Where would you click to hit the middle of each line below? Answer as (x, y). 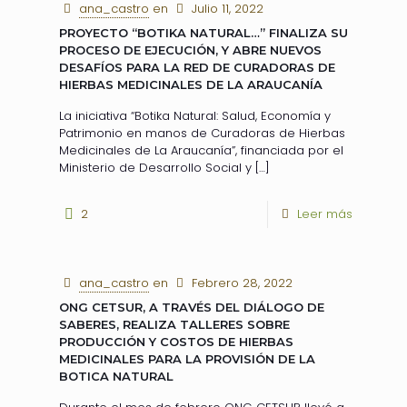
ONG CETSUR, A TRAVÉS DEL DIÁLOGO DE (192, 307)
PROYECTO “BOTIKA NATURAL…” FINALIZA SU (203, 33)
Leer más (325, 214)
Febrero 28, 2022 (243, 283)
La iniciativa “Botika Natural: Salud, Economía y (195, 116)
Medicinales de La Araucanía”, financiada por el (201, 150)
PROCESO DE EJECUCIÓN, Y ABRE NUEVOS (190, 50)
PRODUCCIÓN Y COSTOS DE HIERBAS (176, 342)
